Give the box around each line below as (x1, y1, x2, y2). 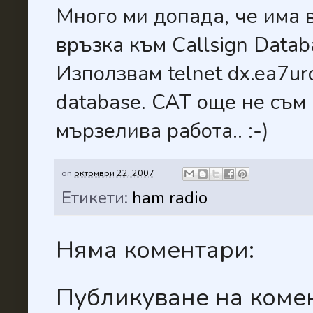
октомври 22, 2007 (74, 167, 154, 180)
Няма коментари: (56, 233, 254, 267)
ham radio (132, 187, 208, 210)
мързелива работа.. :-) (56, 117, 268, 145)
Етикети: (61, 187, 132, 210)
